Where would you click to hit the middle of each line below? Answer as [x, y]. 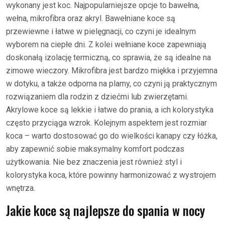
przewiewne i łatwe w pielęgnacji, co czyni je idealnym [101, 31]
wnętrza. [21, 188]
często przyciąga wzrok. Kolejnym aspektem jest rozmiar [106, 123]
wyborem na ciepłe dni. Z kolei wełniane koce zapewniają [106, 44]
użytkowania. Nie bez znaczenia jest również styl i [94, 162]
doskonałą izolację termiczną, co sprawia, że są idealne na [108, 58]
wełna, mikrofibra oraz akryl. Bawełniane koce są [91, 18]
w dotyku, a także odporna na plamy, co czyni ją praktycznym [111, 84]
